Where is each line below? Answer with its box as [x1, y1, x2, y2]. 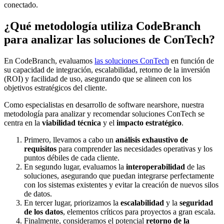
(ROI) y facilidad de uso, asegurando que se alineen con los [4, 74, 191, 83]
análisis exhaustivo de [115, 135, 188, 144]
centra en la [4, 118, 42, 127]
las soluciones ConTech [94, 56, 169, 65]
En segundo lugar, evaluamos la [24, 162, 126, 171]
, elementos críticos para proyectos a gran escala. [63, 207, 215, 216]
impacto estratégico [116, 118, 181, 127]
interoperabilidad [126, 162, 185, 171]
